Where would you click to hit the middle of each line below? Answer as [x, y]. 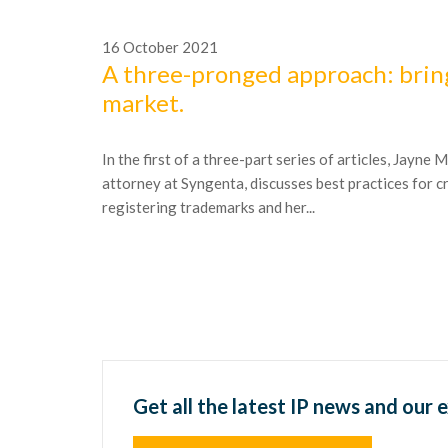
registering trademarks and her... [208, 207]
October [149, 47]
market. [143, 102]
